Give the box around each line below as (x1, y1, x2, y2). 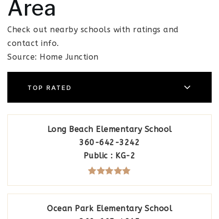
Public (83, 151, 111, 160)
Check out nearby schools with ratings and (7, 25, 179, 34)
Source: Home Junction (7, 52, 99, 62)
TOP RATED (27, 83, 72, 91)
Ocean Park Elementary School (47, 204, 172, 213)
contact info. (7, 39, 59, 48)
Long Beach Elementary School (47, 125, 172, 134)
